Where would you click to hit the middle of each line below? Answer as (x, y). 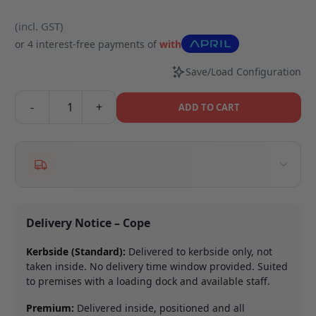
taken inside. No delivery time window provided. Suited (157, 266)
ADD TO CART (209, 107)
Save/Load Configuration (243, 72)
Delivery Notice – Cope (89, 223)
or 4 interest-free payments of (87, 44)
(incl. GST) (39, 26)
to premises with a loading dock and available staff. (148, 281)
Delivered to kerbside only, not (199, 251)
